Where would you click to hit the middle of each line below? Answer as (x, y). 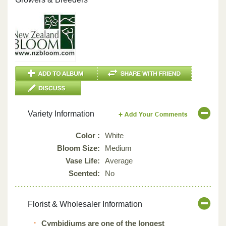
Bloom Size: (78, 148)
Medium (118, 148)
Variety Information (61, 114)
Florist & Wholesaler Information (85, 204)
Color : (88, 135)
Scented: (84, 173)
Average (119, 160)
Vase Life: (83, 160)
